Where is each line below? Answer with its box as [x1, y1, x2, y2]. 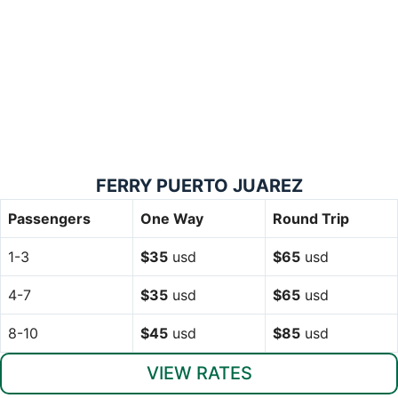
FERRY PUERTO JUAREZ [95, 174, 303, 196]
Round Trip [273, 209, 349, 227]
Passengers [8, 209, 91, 227]
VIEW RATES [146, 362, 252, 384]
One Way [140, 209, 203, 227]
